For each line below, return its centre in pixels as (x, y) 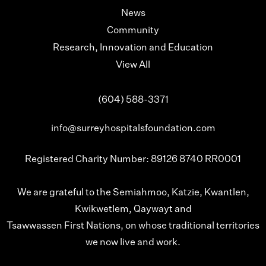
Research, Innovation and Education (133, 48)
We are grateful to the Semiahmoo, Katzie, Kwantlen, (133, 193)
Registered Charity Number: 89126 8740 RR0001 (133, 160)
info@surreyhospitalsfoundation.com (133, 129)
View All (133, 66)
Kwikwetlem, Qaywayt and (133, 210)
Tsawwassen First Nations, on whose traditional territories (133, 227)
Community (133, 31)
